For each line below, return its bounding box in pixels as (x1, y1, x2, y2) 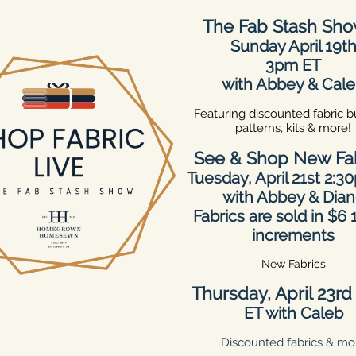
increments (252, 226, 335, 245)
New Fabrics (261, 257, 326, 270)
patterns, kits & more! (235, 121, 351, 135)
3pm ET (265, 56, 321, 75)
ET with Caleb (243, 304, 343, 323)
